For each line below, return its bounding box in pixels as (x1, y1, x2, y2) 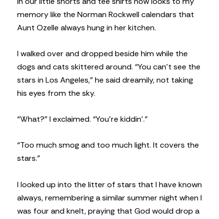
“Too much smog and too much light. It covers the (17, 140, 199, 151)
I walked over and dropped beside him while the (17, 48, 188, 59)
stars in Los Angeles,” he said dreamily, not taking (17, 74, 193, 85)
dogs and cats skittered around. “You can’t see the (17, 61, 200, 72)
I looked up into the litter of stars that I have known (17, 179, 202, 190)
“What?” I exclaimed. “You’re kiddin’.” (17, 114, 148, 125)
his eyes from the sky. (17, 88, 95, 98)
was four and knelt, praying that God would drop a (17, 205, 199, 216)
